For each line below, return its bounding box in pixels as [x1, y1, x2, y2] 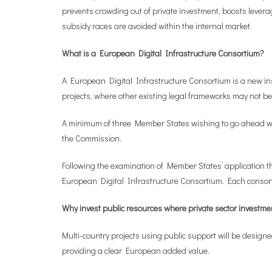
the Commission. [62, 132, 121, 144]
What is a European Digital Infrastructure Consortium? [62, 47, 264, 59]
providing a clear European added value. [62, 245, 209, 256]
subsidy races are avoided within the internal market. [62, 20, 252, 32]
